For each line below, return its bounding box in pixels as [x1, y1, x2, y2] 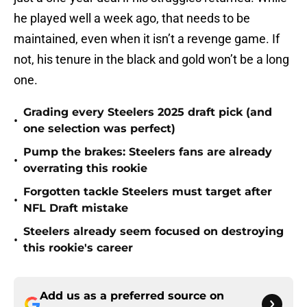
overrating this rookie [23, 162, 147, 175]
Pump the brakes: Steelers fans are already [23, 145, 272, 159]
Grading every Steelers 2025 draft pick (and [23, 106, 272, 119]
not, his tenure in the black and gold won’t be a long [14, 52, 289, 67]
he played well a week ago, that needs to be [14, 11, 250, 26]
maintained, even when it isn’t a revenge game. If [14, 32, 280, 47]
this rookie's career [23, 241, 133, 255]
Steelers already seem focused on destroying [23, 225, 284, 238]
